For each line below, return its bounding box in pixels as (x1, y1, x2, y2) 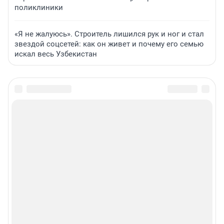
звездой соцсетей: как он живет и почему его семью (14, 39, 203, 48)
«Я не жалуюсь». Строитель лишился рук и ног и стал (14, 29, 204, 38)
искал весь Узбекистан (14, 49, 97, 58)
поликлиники (14, 2, 63, 12)
